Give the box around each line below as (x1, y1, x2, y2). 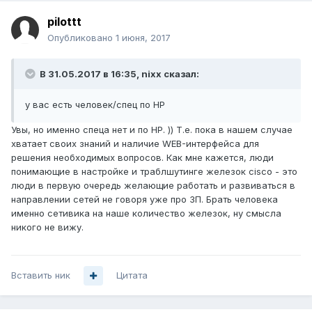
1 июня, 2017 (116, 32, 171, 44)
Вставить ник (11, 270, 70, 281)
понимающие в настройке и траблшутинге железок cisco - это (11, 166, 297, 178)
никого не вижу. (11, 221, 84, 233)
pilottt (47, 15, 81, 29)
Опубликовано (47, 32, 116, 44)
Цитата (116, 270, 148, 281)
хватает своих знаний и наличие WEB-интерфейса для (11, 138, 259, 150)
